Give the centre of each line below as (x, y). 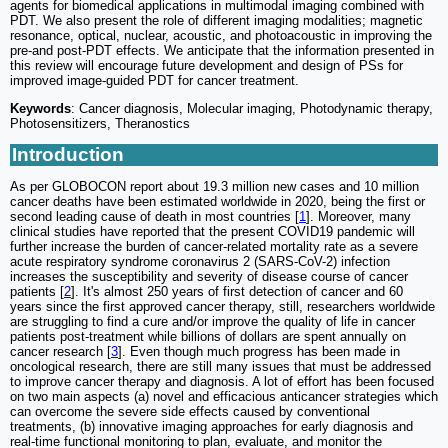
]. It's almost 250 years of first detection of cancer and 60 (237, 292)
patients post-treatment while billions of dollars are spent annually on (208, 337)
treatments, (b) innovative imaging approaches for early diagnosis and (211, 427)
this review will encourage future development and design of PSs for (206, 66)
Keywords (40, 109)
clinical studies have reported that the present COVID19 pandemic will (212, 232)
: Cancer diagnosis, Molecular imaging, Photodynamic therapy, (252, 109)
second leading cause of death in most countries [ (154, 217)
